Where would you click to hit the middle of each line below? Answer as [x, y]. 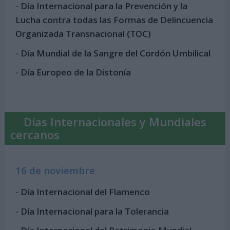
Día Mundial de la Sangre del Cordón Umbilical [116, 53]
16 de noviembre [55, 170]
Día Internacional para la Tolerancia [95, 211]
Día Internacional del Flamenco [85, 192]
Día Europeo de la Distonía [76, 72]
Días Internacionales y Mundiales [115, 121]
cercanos [35, 134]
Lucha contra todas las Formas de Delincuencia [114, 20]
